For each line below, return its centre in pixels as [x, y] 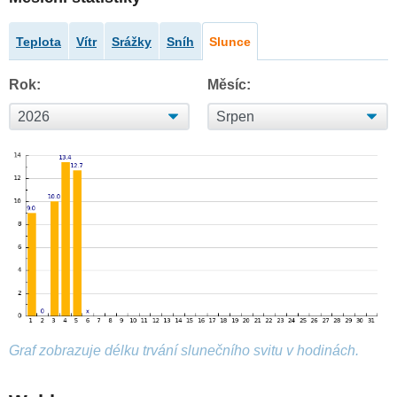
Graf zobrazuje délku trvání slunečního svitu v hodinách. [184, 351]
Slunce [230, 42]
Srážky [132, 42]
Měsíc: [229, 85]
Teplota [39, 42]
